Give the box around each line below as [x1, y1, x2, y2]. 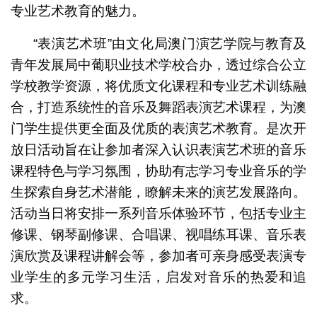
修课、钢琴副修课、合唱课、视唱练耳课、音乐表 [10, 226, 307, 242]
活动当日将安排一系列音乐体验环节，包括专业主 [10, 205, 307, 221]
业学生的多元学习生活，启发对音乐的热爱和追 [10, 269, 307, 284]
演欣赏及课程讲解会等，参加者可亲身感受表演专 [10, 248, 307, 263]
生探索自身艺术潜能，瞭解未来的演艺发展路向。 [10, 184, 307, 200]
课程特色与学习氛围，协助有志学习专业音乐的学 [10, 163, 307, 178]
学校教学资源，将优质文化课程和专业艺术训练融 [10, 78, 307, 93]
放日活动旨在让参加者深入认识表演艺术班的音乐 [10, 142, 307, 157]
